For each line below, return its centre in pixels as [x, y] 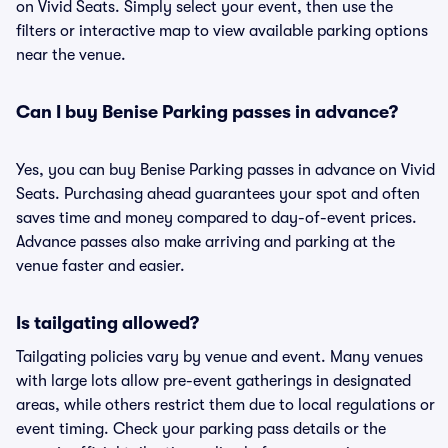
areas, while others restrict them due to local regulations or [225, 405]
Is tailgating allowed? [107, 323]
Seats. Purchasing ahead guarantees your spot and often [218, 194]
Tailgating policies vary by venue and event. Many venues [219, 357]
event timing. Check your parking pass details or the [201, 429]
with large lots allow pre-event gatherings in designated [213, 381]
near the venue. [71, 55]
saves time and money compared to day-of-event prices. [216, 218]
